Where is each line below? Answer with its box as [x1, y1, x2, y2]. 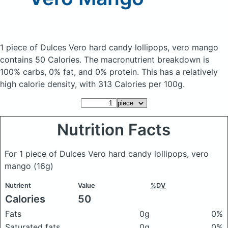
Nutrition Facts [57, 120, 171, 139]
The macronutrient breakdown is [84, 54, 209, 65]
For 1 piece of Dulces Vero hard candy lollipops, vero [5, 149, 209, 159]
